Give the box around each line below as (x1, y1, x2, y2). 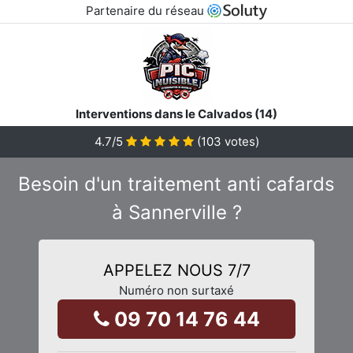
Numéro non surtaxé (119, 282, 234, 298)
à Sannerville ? (111, 200, 242, 224)
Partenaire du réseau (85, 3, 207, 18)
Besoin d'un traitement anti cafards (18, 172, 335, 195)
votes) (221, 133, 259, 149)
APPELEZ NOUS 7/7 (102, 260, 251, 280)
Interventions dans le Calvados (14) (76, 106, 277, 121)
